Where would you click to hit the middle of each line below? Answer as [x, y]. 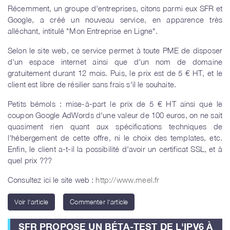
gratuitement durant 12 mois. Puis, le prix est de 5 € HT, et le [115, 73]
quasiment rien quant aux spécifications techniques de [115, 127]
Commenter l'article [99, 202]
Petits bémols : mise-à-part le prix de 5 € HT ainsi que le [115, 104]
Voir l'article [32, 202]
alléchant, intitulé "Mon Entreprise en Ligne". [83, 31]
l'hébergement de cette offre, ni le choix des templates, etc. [115, 138]
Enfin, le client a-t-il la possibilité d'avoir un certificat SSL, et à [115, 149]
